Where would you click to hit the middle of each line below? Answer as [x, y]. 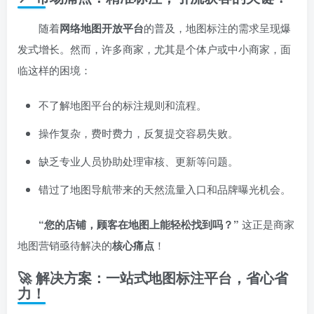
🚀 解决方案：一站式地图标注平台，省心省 [153, 277]
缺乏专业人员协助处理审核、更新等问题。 [138, 161]
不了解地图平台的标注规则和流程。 [123, 105]
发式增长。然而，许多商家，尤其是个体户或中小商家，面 [154, 49]
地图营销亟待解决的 [65, 245]
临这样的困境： [54, 70]
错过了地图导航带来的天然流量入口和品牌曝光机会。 [165, 189]
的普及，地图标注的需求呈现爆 [217, 28]
